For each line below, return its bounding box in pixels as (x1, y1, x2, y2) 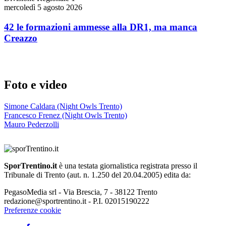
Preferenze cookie (4, 206, 61, 215)
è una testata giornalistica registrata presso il (57, 161, 197, 171)
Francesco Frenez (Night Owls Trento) (4, 111, 127, 120)
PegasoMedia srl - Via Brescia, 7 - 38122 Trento (4, 188, 157, 197)
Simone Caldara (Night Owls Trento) (4, 102, 122, 111)
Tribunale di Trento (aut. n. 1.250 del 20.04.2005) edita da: (4, 171, 191, 180)
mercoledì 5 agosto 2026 (4, 3, 82, 12)
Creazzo (4, 32, 37, 43)
